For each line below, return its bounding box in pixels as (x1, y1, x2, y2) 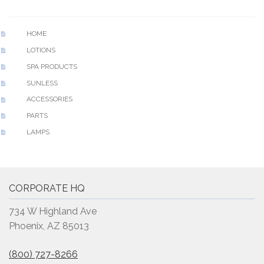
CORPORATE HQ (9, 182, 85, 194)
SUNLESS (26, 78, 58, 87)
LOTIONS (26, 45, 55, 54)
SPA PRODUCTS (26, 62, 77, 71)
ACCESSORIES (26, 95, 72, 104)
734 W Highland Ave (9, 205, 97, 217)
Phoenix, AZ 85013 (9, 220, 89, 232)
